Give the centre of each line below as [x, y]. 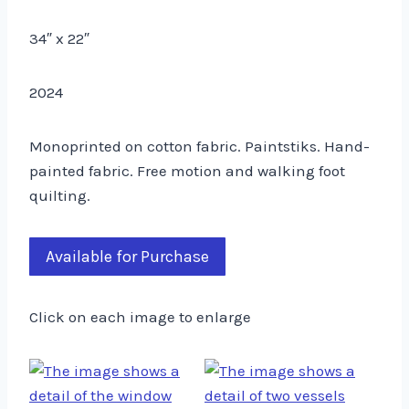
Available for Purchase [127, 256]
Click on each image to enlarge [140, 316]
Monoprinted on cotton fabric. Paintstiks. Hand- [199, 146]
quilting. [60, 195]
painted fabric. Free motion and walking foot [187, 170]
